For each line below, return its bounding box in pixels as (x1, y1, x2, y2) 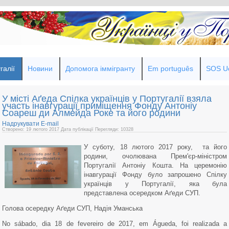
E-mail (41, 120, 59, 127)
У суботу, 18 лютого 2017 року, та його (84, 143, 227, 151)
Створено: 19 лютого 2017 (2, 127, 61, 132)
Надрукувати (2, 120, 41, 127)
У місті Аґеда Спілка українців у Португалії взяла (2, 94, 212, 104)
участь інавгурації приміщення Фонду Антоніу (2, 101, 197, 111)
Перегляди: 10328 (95, 127, 133, 132)
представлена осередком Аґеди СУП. (84, 189, 200, 197)
